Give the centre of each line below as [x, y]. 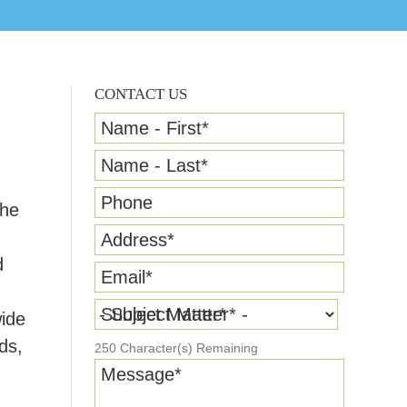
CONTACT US [141, 94]
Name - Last [151, 165]
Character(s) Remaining [187, 348]
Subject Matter [160, 314]
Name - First [151, 128]
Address [134, 240]
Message [138, 374]
